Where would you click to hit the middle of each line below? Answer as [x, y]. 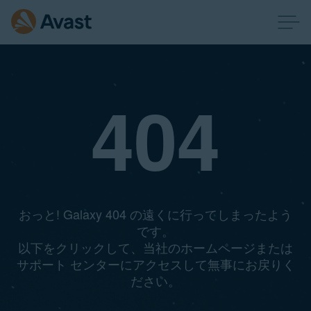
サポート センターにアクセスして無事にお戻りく [155, 264]
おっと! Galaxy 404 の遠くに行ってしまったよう [155, 214]
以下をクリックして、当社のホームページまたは [155, 247]
